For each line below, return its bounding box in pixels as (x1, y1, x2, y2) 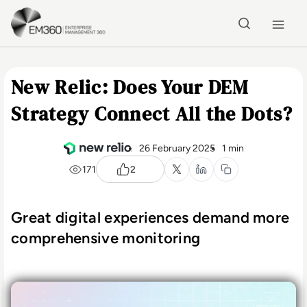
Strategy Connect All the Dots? (11, 101, 293, 127)
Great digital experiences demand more (11, 208, 290, 227)
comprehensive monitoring (11, 229, 201, 247)
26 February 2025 (138, 143, 215, 154)
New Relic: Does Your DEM (11, 74, 249, 100)
